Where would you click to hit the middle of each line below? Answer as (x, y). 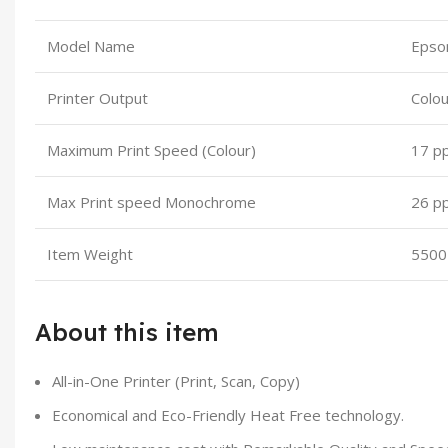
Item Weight (90, 253)
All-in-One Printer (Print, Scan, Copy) (176, 380)
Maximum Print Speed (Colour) (151, 149)
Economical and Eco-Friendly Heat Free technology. (228, 414)
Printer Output (97, 97)
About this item (127, 331)
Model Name (91, 45)
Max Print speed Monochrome (151, 201)
